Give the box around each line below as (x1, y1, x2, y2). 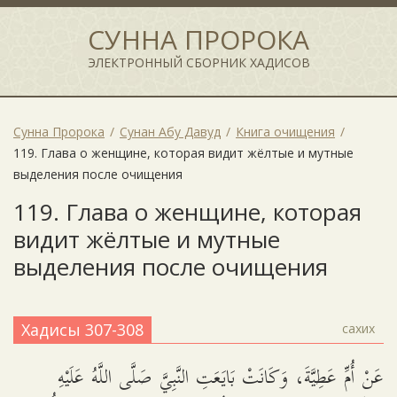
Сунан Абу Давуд (120, 123, 221, 140)
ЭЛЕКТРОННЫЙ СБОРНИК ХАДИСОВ (87, 54, 310, 71)
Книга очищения (236, 123, 335, 140)
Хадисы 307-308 (21, 319, 144, 340)
